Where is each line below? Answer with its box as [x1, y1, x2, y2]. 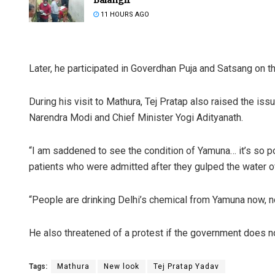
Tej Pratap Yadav [153, 261, 219, 271]
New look [104, 261, 139, 271]
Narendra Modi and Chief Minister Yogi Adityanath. [29, 111, 243, 123]
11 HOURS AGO [99, 10, 149, 18]
